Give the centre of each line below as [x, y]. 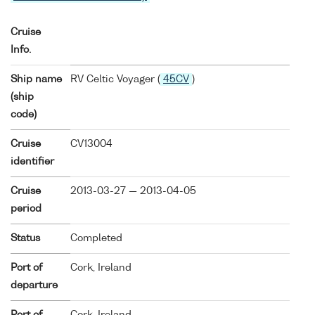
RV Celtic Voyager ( [115, 79]
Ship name [36, 79]
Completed [96, 238]
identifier [32, 161]
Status [25, 238]
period [26, 208]
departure [34, 285]
